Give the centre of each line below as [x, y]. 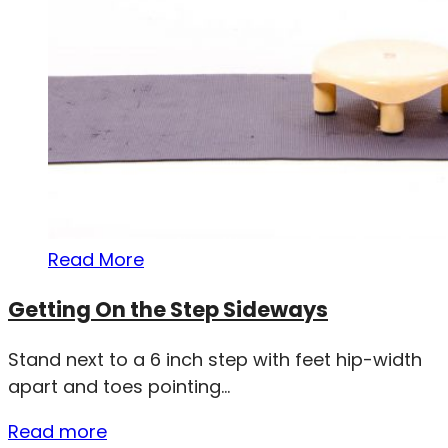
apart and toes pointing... [119, 386]
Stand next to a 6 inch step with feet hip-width [215, 359]
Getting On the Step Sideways [168, 309]
